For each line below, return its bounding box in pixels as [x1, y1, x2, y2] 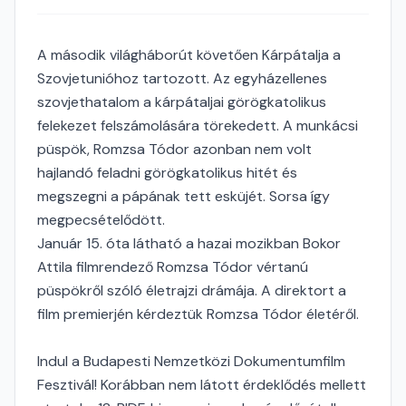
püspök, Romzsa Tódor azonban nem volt [37, 140, 312, 159]
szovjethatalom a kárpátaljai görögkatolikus [37, 92, 326, 111]
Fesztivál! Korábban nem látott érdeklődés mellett [37, 375, 366, 394]
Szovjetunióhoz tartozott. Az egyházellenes [37, 69, 327, 88]
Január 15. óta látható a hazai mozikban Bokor [37, 234, 341, 253]
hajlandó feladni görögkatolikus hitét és [37, 163, 297, 182]
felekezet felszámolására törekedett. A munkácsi [37, 116, 358, 135]
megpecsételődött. [37, 210, 165, 229]
